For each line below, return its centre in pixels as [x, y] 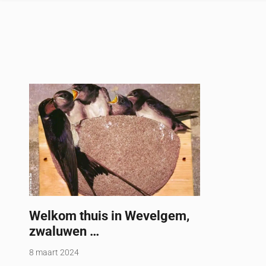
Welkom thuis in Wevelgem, [110, 216]
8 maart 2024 [54, 253]
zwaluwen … [64, 231]
